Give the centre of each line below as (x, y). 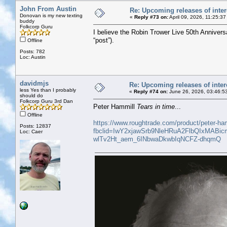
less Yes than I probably (48, 90)
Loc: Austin (33, 57)
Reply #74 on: (151, 91)
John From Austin (48, 9)
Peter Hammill (115, 106)
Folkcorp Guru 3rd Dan (46, 101)
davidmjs (34, 83)
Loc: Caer (31, 131)
